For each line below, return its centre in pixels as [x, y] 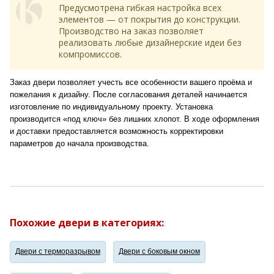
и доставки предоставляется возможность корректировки [117, 131]
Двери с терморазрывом [58, 252]
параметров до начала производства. [80, 143]
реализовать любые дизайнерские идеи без [150, 43]
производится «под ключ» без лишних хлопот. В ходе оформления [135, 119]
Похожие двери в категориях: [87, 222]
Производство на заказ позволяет [131, 31]
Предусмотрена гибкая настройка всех [140, 8]
